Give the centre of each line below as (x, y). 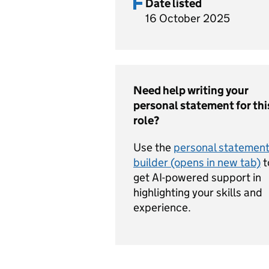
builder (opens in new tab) (197, 162)
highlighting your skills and (198, 192)
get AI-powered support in (197, 177)
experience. (162, 207)
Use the (153, 147)
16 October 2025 (188, 18)
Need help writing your (191, 90)
